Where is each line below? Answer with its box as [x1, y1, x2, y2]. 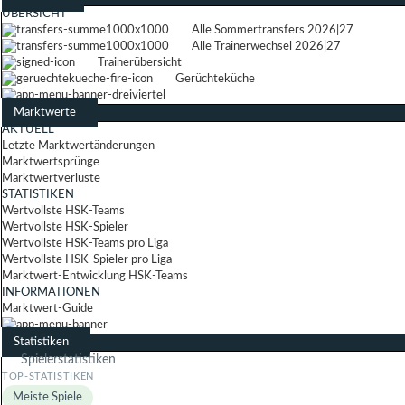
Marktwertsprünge [2, 156, 99, 168]
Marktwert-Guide [2, 303, 93, 315]
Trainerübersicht [98, 57, 182, 69]
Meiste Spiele [13, 391, 82, 403]
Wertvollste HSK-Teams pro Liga [2, 238, 168, 250]
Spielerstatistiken [21, 353, 116, 366]
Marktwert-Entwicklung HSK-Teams [2, 270, 188, 282]
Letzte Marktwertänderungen [2, 140, 155, 152]
